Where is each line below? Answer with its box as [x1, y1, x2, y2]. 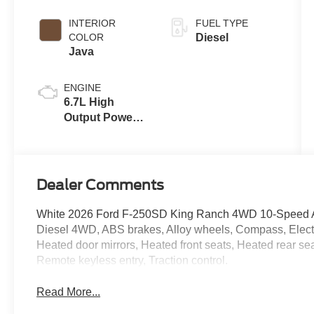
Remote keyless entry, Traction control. [36, 254, 228, 267]
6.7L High [64, 95, 115, 108]
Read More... [36, 285, 101, 298]
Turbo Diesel [64, 142, 132, 154]
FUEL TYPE [195, 17, 248, 29]
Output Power [64, 111, 137, 123]
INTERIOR [69, 17, 116, 29]
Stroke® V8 [64, 126, 125, 139]
